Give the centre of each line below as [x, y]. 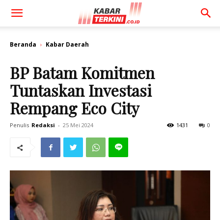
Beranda [23, 44]
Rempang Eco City [78, 108]
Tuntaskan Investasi [81, 90]
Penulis [19, 125]
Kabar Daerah [67, 44]
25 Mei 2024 [78, 125]
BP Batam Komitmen [82, 72]
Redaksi [43, 125]
